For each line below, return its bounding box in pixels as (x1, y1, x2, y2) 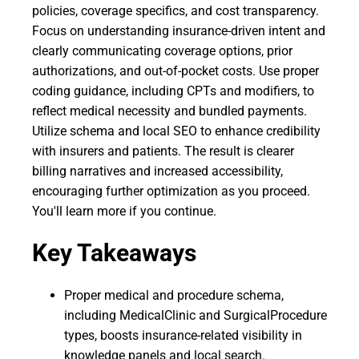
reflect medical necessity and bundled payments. (32, 103, 307, 119)
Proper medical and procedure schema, (64, 288, 284, 303)
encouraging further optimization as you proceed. (32, 184, 310, 199)
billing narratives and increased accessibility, (32, 163, 283, 179)
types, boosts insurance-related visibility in (64, 328, 302, 343)
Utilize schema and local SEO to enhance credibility (32, 123, 321, 139)
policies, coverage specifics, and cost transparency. (32, 3, 319, 18)
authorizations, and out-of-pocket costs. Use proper (32, 63, 319, 79)
